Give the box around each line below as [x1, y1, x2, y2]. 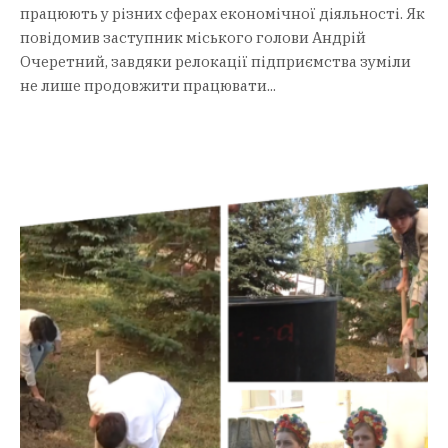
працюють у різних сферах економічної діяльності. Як [20, 4, 425, 24]
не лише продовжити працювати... [20, 76, 276, 96]
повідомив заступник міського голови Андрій [20, 28, 366, 48]
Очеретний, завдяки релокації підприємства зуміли [20, 52, 411, 72]
